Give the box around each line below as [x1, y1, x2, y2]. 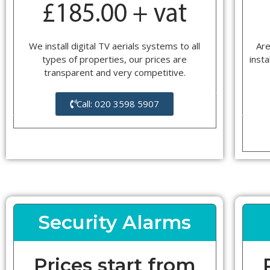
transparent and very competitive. [43, 66, 186, 79]
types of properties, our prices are [42, 53, 187, 66]
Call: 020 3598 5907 [77, 98, 160, 110]
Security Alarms [38, 211, 192, 234]
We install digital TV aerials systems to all [29, 40, 201, 52]
